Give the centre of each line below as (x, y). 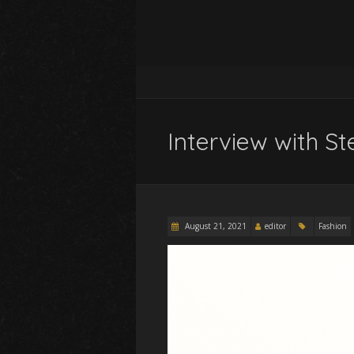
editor (275, 226)
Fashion (333, 226)
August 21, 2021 (215, 226)
